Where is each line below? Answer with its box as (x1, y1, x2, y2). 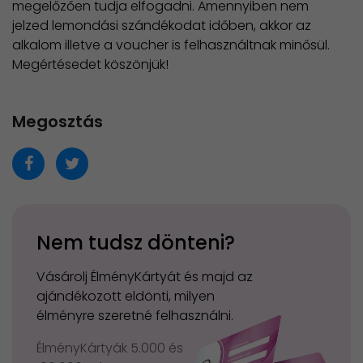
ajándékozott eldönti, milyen (36, 287, 215, 306)
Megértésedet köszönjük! (12, 55, 169, 75)
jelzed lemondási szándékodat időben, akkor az (12, 16, 311, 36)
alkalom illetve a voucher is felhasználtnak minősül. (12, 36, 330, 55)
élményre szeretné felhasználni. (36, 306, 233, 326)
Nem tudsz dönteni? (36, 229, 235, 257)
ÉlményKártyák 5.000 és (36, 339, 183, 358)
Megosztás (12, 110, 103, 134)
